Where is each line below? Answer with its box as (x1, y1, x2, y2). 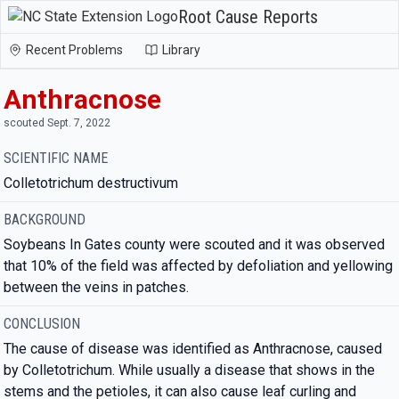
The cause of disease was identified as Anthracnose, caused (4, 340, 382, 357)
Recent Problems (26, 43, 123, 57)
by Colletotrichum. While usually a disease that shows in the (4, 362, 375, 379)
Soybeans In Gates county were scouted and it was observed (4, 236, 385, 253)
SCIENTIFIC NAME (4, 150, 108, 167)
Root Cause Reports (178, 6, 318, 28)
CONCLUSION (4, 315, 80, 332)
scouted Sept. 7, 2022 (4, 117, 110, 129)
